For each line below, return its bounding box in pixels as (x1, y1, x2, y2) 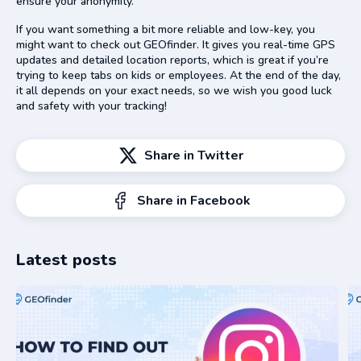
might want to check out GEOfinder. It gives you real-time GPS (16, 36, 335, 52)
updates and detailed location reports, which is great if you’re (16, 52, 329, 68)
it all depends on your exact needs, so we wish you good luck (16, 82, 332, 98)
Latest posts (16, 248, 117, 271)
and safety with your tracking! (16, 98, 167, 114)
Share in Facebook (136, 191, 251, 210)
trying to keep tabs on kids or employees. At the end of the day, (16, 67, 341, 83)
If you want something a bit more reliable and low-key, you (16, 21, 315, 37)
